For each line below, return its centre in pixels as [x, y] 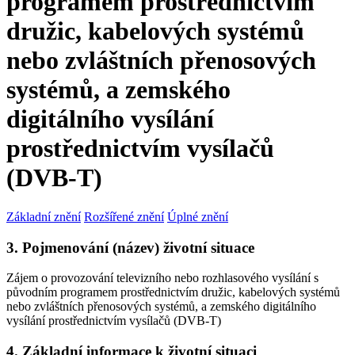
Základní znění [44, 216]
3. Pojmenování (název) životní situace [130, 247]
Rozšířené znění [124, 216]
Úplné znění [198, 216]
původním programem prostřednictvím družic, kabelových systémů [173, 292]
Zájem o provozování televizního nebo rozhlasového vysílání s [162, 278]
